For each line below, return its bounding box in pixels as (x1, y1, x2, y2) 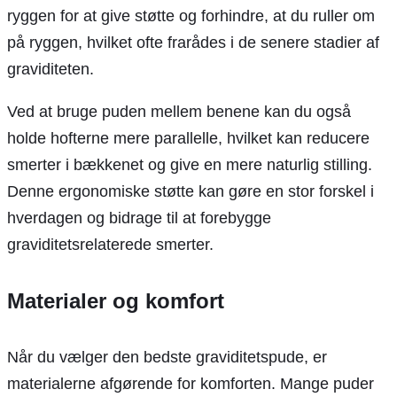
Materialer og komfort (7, 289, 224, 314)
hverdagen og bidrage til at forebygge (7, 209, 271, 228)
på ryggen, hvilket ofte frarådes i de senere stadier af (7, 34, 379, 52)
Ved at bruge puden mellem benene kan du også (7, 103, 351, 121)
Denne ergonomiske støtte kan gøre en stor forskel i (7, 183, 374, 201)
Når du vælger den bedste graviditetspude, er (7, 348, 327, 367)
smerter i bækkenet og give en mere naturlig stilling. (7, 156, 372, 175)
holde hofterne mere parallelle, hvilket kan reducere (7, 129, 370, 148)
